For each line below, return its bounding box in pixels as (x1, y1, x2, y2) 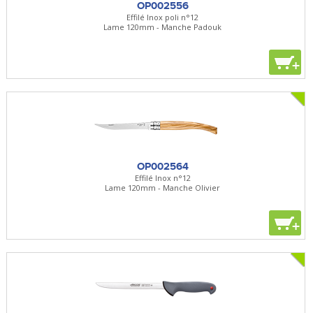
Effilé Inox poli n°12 (126, 11, 199, 22)
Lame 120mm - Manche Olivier (105, 182, 221, 193)
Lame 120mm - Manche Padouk (103, 21, 222, 32)
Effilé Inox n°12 (134, 172, 191, 183)
